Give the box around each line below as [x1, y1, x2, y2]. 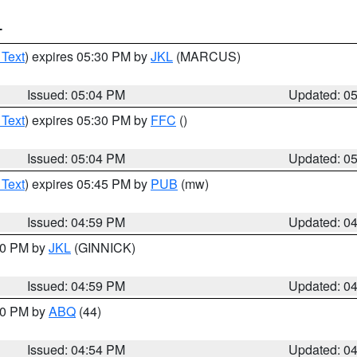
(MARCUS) [173, 47, 241, 65]
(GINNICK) [71, 238, 135, 257]
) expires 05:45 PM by [25, 175, 151, 193]
